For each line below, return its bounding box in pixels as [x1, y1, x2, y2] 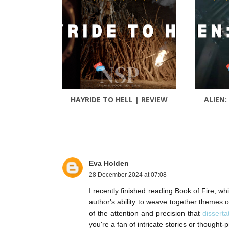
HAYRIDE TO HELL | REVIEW [71, 95, 168, 105]
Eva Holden [89, 159, 129, 168]
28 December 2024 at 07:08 [89, 171, 167, 179]
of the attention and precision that [89, 209, 202, 218]
